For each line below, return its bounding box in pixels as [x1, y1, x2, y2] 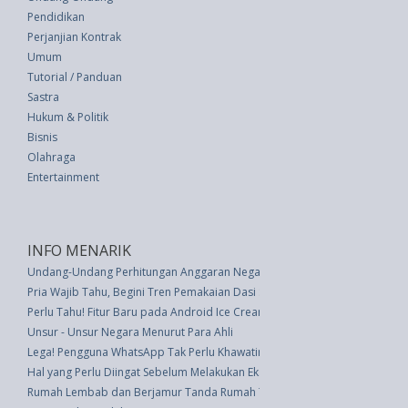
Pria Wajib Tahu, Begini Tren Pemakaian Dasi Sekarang [27, 284, 306, 300]
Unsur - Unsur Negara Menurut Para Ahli [27, 324, 233, 340]
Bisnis [27, 129, 57, 145]
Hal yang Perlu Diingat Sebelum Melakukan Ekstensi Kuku [27, 364, 316, 380]
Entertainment [27, 169, 99, 185]
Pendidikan [27, 9, 85, 25]
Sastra [27, 89, 59, 105]
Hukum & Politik [27, 109, 108, 125]
